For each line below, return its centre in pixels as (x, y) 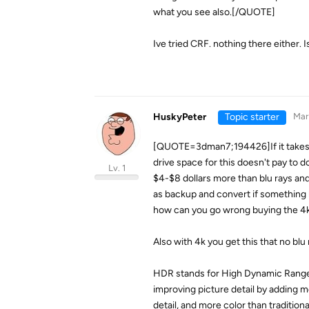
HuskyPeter (180, 117)
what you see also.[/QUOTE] (214, 12)
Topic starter (252, 117)
